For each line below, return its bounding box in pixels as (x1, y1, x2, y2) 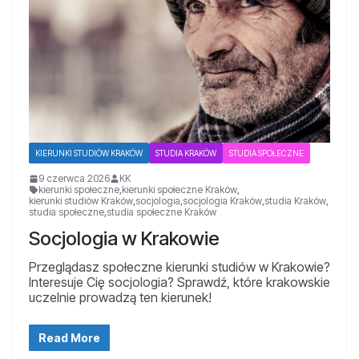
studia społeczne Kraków (107, 205, 216, 218)
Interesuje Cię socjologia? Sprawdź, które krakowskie (29, 273, 330, 290)
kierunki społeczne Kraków (122, 183, 237, 196)
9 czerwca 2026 (38, 171, 110, 184)
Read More (38, 330, 100, 345)
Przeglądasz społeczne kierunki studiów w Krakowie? (29, 258, 330, 275)
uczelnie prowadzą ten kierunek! (29, 288, 212, 305)
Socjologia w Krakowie (29, 226, 220, 250)
